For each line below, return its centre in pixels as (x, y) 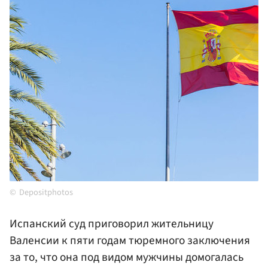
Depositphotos (46, 193)
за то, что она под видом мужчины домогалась (127, 258)
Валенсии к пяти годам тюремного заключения (130, 241)
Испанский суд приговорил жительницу (112, 224)
